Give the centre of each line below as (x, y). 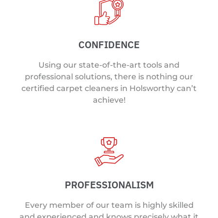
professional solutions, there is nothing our (109, 76)
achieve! (109, 100)
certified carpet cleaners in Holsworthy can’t (109, 88)
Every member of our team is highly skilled (109, 205)
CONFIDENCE (109, 44)
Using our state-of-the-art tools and (109, 65)
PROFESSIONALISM (109, 185)
